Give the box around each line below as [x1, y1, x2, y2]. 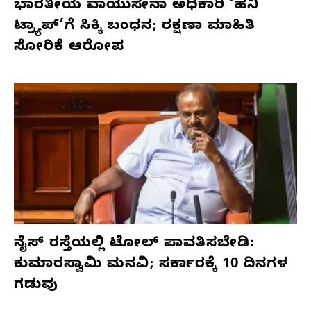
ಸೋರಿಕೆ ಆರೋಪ [14, 38, 124, 58]
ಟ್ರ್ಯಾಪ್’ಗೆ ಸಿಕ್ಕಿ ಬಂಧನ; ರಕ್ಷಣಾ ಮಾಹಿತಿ [14, 17, 255, 37]
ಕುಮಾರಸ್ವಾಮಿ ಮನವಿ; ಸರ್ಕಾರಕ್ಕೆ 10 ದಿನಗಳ [14, 255, 288, 275]
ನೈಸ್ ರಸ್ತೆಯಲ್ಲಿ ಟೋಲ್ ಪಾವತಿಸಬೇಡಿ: [14, 235, 255, 254]
